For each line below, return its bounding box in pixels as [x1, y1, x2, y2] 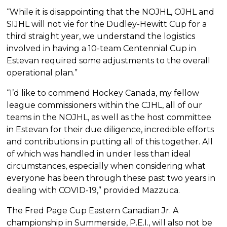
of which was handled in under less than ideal [7, 149, 192, 159]
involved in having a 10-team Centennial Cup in [7, 44, 197, 54]
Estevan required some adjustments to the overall [7, 56, 211, 66]
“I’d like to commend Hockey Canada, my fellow [7, 88, 200, 98]
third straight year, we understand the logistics [7, 31, 196, 42]
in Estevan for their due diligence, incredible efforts [7, 125, 214, 135]
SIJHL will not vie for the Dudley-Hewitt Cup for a [7, 19, 207, 29]
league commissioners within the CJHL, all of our [7, 100, 203, 110]
